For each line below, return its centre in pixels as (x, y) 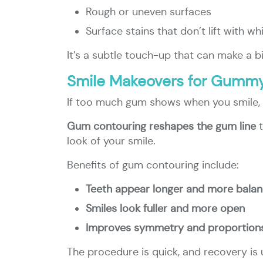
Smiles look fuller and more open (165, 208)
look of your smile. (111, 141)
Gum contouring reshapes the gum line (161, 126)
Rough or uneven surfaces (149, 12)
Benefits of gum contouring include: (153, 165)
